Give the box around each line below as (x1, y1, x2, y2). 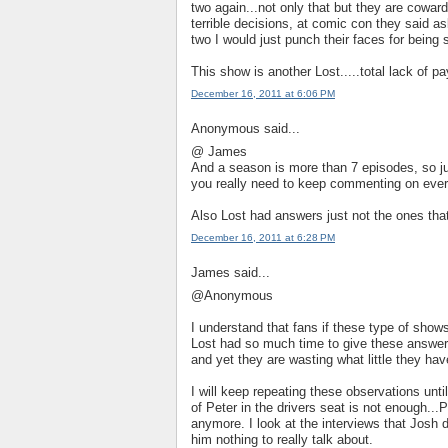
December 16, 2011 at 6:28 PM (191, 232, 335, 244)
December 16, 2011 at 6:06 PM (191, 88, 335, 100)
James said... (191, 265, 270, 281)
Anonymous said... (191, 121, 300, 137)
